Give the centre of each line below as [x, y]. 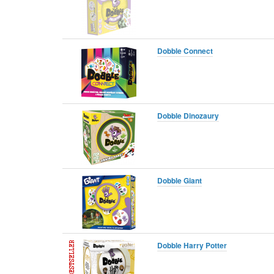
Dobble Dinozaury [188, 115]
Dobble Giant [180, 180]
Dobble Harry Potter [192, 245]
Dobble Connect [185, 50]
